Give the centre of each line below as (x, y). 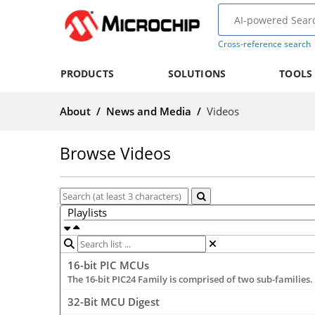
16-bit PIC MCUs (108, 265)
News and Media (149, 111)
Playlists (87, 213)
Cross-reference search (264, 44)
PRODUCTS (87, 73)
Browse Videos (115, 154)
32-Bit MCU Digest (114, 302)
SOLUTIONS (197, 73)
